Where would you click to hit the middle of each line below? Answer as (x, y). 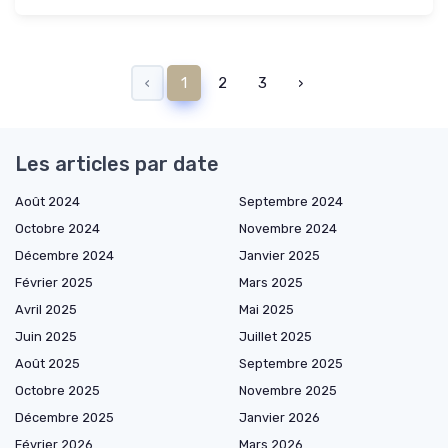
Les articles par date (117, 163)
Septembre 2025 (291, 363)
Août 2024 (47, 201)
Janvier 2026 (279, 417)
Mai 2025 (266, 309)
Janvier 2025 (279, 255)
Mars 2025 (271, 282)
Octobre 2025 (57, 390)
